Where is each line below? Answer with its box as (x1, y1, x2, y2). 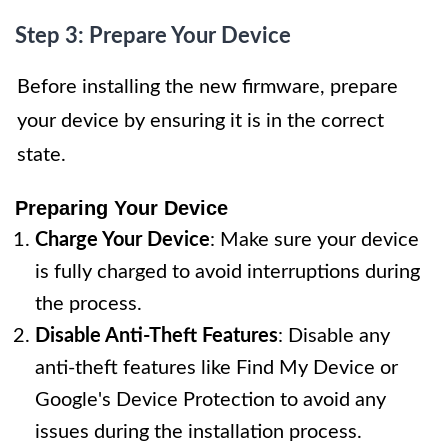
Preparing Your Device (15, 197, 228, 220)
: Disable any (278, 326, 390, 347)
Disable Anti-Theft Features (35, 326, 278, 347)
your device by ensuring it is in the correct (17, 111, 384, 132)
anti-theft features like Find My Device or (35, 358, 398, 379)
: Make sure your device (210, 230, 419, 251)
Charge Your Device (35, 230, 210, 251)
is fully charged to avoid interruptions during (35, 262, 420, 283)
